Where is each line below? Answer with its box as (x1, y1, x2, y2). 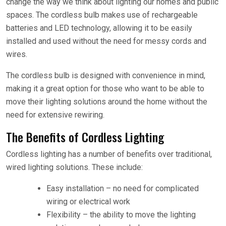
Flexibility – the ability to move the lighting (46, 210, 196, 219)
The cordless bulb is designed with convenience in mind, (6, 71, 205, 80)
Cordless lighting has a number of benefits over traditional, (6, 149, 212, 159)
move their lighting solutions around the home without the (6, 97, 207, 106)
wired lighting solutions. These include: (6, 162, 143, 172)
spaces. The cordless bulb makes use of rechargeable (6, 10, 198, 20)
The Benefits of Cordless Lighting (6, 128, 164, 146)
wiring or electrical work (46, 197, 130, 206)
